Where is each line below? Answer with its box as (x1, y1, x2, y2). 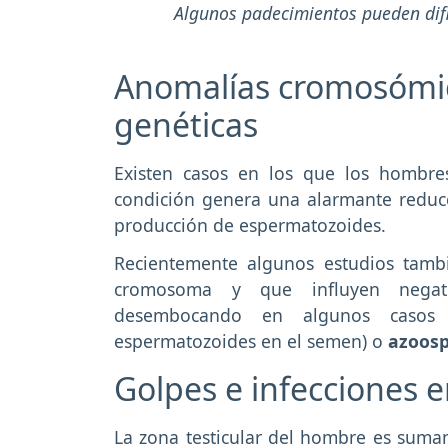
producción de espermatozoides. (114, 212, 386, 237)
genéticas (114, 102, 258, 146)
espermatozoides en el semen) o (114, 329, 388, 354)
